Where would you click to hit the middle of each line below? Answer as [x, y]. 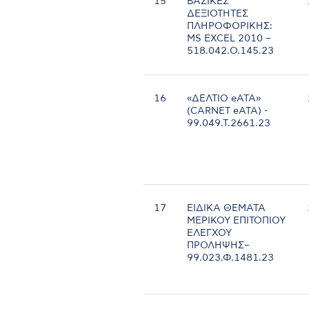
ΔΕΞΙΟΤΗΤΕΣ [218, 14]
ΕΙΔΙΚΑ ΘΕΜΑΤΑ [227, 209]
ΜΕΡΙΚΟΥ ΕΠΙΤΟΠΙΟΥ [237, 221]
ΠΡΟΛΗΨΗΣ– [219, 246]
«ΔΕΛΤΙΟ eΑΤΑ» [224, 99]
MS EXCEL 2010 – [229, 39]
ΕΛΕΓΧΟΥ [210, 233]
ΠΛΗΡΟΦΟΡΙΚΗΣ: [230, 27]
